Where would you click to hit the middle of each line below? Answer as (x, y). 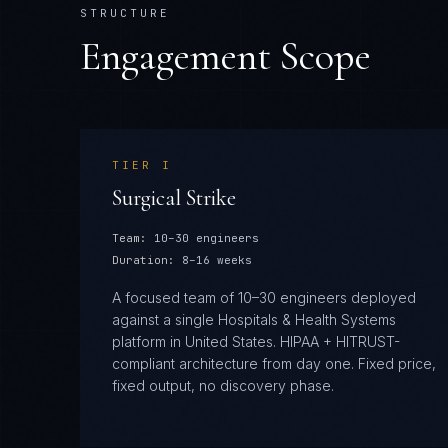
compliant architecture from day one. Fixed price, (274, 363)
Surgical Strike (174, 198)
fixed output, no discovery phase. (223, 385)
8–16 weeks (217, 260)
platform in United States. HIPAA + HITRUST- (256, 341)
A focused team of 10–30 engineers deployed (264, 297)
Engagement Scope (225, 56)
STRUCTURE (125, 13)
